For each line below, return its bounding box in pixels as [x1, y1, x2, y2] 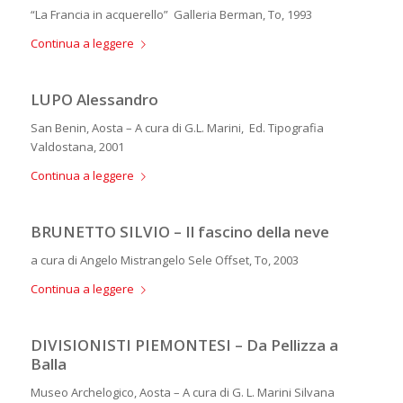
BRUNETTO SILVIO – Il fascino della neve [30, 221, 329, 243]
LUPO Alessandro [30, 89, 158, 111]
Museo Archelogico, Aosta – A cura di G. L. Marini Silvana [30, 384, 335, 401]
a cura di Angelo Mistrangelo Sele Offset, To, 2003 [30, 252, 299, 269]
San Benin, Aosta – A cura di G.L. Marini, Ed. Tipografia [30, 120, 324, 137]
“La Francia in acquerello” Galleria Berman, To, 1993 [30, 5, 312, 22]
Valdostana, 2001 [30, 139, 124, 156]
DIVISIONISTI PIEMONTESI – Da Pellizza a [30, 335, 338, 356]
